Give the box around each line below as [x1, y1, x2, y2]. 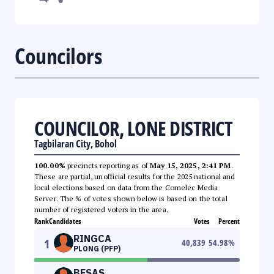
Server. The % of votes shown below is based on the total [34, 193, 228, 203]
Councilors [15, 40, 102, 71]
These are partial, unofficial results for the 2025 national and [34, 171, 235, 181]
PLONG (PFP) [73, 243, 120, 253]
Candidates [49, 215, 81, 226]
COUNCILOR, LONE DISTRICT [34, 114, 232, 141]
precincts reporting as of [65, 160, 150, 170]
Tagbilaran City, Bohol [34, 136, 117, 150]
